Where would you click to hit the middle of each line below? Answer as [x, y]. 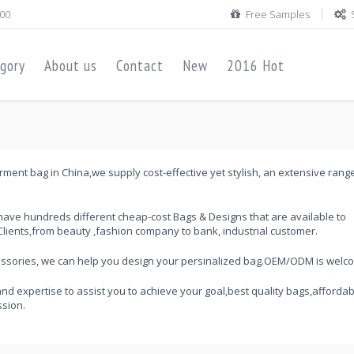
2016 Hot [256, 66]
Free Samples [278, 14]
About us [71, 66]
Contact [140, 66]
